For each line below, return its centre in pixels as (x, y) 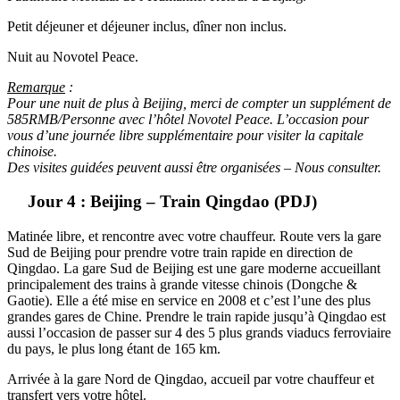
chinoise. (32, 151)
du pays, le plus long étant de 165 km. (114, 348)
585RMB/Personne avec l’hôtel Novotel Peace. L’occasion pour (188, 119)
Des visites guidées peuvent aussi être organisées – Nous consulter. (194, 167)
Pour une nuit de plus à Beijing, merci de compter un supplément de (199, 103)
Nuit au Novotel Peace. (73, 56)
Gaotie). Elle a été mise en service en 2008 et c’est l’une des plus (189, 300)
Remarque (36, 87)
